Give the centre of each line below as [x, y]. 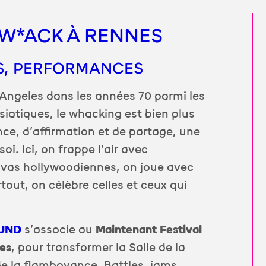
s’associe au [59, 230]
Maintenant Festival [149, 230]
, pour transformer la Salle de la [99, 248]
